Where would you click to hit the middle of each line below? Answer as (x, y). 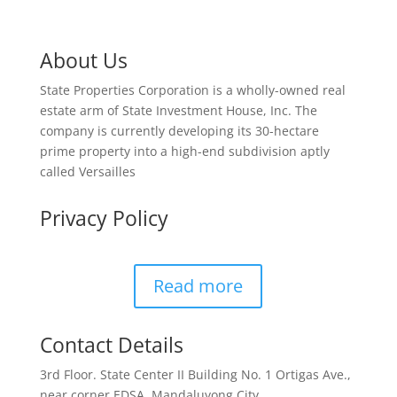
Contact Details (111, 345)
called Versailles (87, 171)
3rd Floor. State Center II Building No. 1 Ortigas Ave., (195, 374)
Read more (198, 286)
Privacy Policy (104, 218)
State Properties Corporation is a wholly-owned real (192, 90)
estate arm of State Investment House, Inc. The (178, 110)
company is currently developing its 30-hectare (179, 131)
